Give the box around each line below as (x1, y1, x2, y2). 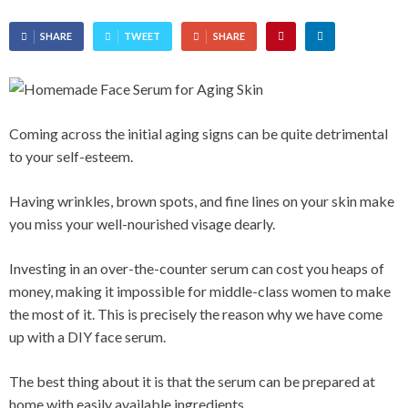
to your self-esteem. (9, 148, 133, 166)
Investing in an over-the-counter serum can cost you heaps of (9, 260, 384, 278)
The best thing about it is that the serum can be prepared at (9, 372, 375, 391)
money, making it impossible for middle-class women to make (9, 282, 391, 301)
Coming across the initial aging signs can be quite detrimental (9, 125, 388, 143)
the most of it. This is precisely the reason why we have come (9, 305, 382, 323)
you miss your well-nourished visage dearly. (9, 215, 275, 233)
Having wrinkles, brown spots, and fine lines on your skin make (9, 192, 394, 210)
